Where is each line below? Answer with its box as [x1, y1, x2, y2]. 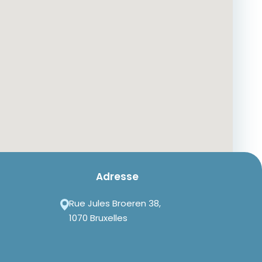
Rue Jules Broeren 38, [69, 197, 161, 209]
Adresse [96, 170, 139, 184]
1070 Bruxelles [69, 212, 128, 224]
